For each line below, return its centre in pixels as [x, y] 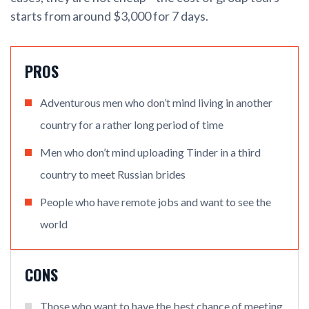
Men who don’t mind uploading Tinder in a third [150, 152]
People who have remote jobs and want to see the [156, 202]
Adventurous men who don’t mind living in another [156, 103]
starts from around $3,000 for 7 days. [109, 16]
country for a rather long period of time [132, 125]
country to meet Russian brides [113, 175]
